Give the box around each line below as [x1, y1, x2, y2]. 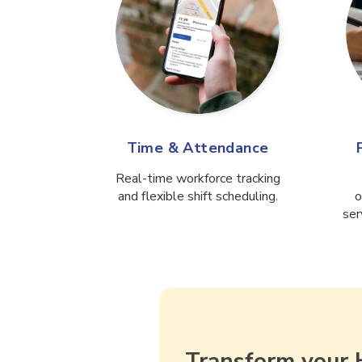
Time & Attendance [126, 138, 269, 158]
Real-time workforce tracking [115, 170, 280, 188]
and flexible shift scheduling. [117, 187, 278, 206]
